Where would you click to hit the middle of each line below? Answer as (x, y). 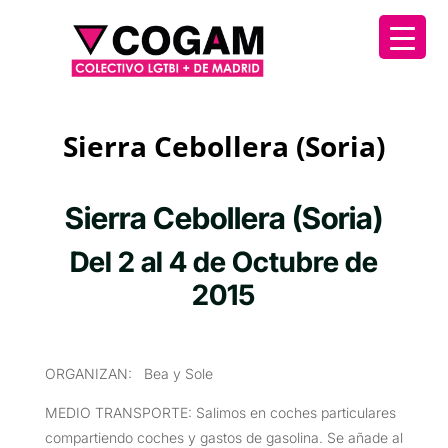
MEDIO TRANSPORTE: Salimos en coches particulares (220, 412)
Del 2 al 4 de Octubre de (223, 261)
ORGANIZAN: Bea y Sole (128, 373)
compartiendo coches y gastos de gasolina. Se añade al (223, 437)
